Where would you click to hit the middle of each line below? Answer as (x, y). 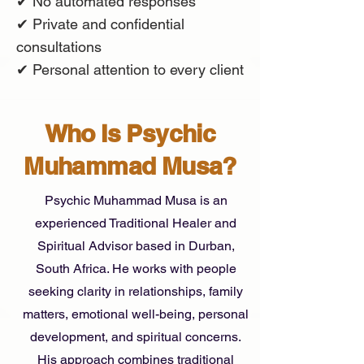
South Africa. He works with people (136, 268)
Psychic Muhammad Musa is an (136, 200)
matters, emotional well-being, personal (136, 314)
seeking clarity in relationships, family (136, 291)
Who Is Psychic (130, 133)
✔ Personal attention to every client (130, 69)
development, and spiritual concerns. (136, 336)
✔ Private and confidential (100, 24)
